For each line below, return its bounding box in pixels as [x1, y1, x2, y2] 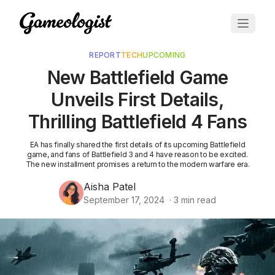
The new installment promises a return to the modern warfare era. [25, 160, 250, 169]
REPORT [89, 50, 122, 60]
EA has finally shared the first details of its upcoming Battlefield [29, 140, 246, 150]
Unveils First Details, [51, 88, 224, 111]
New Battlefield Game [47, 66, 228, 89]
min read [179, 195, 216, 206]
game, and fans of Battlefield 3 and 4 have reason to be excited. [27, 150, 248, 160]
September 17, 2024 [83, 195, 165, 206]
